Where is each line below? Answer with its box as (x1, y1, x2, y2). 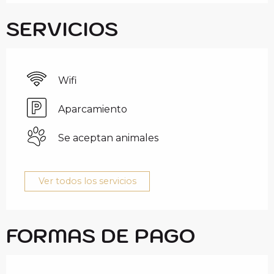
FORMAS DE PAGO (6, 222, 195, 248)
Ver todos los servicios (38, 176, 136, 187)
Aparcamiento (58, 103, 127, 115)
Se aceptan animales (58, 132, 158, 144)
